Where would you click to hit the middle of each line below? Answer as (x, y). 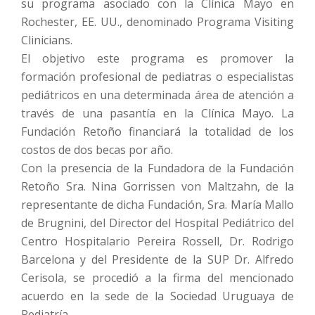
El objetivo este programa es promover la (157, 58)
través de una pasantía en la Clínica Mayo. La (157, 113)
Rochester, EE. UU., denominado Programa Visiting (157, 22)
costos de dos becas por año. (97, 150)
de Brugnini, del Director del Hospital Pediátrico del (157, 223)
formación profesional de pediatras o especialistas (157, 77)
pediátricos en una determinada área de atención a (157, 95)
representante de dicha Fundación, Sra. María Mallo (157, 205)
